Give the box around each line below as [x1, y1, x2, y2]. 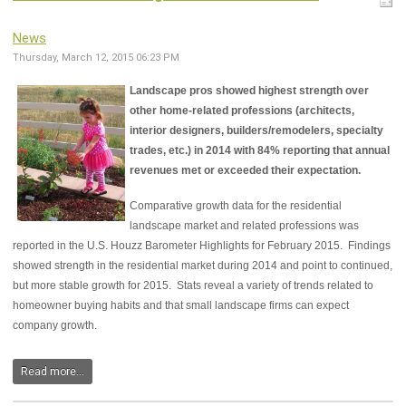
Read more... [21, 365, 84, 379]
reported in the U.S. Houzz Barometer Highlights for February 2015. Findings [13, 239, 391, 253]
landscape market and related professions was [130, 219, 359, 233]
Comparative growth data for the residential [130, 199, 342, 213]
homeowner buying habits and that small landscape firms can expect [13, 299, 349, 313]
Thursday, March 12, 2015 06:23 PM [13, 52, 179, 64]
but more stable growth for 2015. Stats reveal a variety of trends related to [13, 279, 373, 293]
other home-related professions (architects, [130, 104, 354, 118]
